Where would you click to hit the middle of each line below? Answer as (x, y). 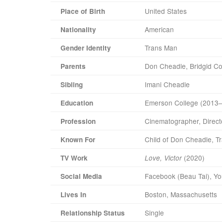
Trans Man (161, 47)
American (159, 29)
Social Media (81, 176)
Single (154, 212)
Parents (73, 66)
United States (166, 11)
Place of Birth (83, 11)
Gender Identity (86, 48)
